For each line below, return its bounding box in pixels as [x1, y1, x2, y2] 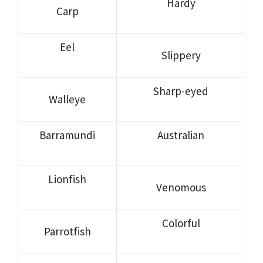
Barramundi [39, 127, 95, 142]
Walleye [49, 92, 86, 106]
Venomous [156, 180, 206, 194]
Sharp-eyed [153, 83, 208, 98]
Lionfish [48, 171, 86, 186]
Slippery [161, 48, 201, 62]
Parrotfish [43, 224, 91, 238]
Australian [157, 127, 204, 142]
